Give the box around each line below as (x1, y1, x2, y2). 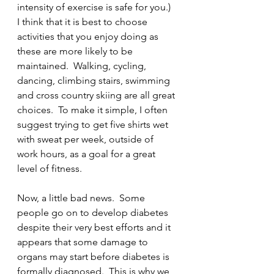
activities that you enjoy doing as (17, 31, 161, 42)
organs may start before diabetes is (17, 251, 172, 262)
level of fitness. (17, 163, 89, 174)
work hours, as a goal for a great (17, 148, 158, 160)
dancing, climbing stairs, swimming (17, 75, 172, 86)
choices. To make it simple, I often (17, 104, 170, 116)
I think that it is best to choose (17, 16, 150, 28)
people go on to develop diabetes (17, 207, 171, 218)
